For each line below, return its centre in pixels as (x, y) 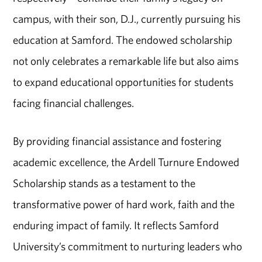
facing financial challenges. (74, 103)
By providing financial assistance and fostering (118, 141)
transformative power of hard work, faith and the (124, 204)
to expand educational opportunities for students (123, 82)
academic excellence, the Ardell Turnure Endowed (126, 162)
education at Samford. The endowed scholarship (123, 39)
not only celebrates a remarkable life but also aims (126, 61)
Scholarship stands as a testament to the (104, 183)
